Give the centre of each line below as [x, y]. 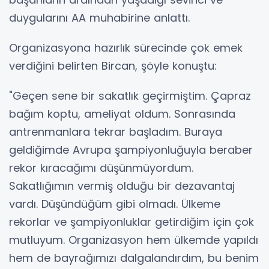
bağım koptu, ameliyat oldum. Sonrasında [122, 113]
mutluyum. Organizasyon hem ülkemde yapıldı [134, 240]
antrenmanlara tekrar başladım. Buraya [116, 131]
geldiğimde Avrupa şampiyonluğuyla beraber [131, 150]
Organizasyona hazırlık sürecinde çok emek [126, 47]
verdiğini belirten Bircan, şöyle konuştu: [113, 65]
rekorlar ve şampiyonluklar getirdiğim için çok [131, 222]
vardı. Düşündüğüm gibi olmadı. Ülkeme [115, 204]
